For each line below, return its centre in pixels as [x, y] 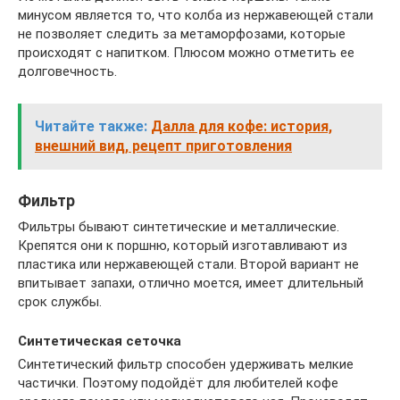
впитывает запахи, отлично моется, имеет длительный [191, 283]
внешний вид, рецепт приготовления [163, 146]
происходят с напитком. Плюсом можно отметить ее [186, 53]
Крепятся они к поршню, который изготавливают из [183, 246]
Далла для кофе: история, [242, 127]
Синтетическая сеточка [100, 342]
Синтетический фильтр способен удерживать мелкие [186, 364]
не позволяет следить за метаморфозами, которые [182, 34]
